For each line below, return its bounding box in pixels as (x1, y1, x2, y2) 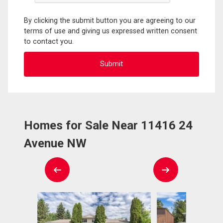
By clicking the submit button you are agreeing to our (24, 16, 196, 25)
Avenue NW (24, 136, 87, 150)
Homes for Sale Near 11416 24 (24, 118, 193, 132)
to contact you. (24, 37, 74, 46)
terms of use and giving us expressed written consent (24, 26, 197, 35)
